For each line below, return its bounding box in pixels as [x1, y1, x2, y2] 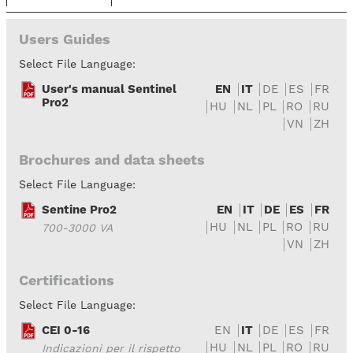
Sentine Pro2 [42, 202, 117, 217]
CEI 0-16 [42, 322, 90, 337]
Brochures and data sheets [19, 150, 205, 168]
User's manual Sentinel [42, 81, 176, 96]
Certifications [19, 271, 114, 288]
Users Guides [19, 30, 110, 47]
